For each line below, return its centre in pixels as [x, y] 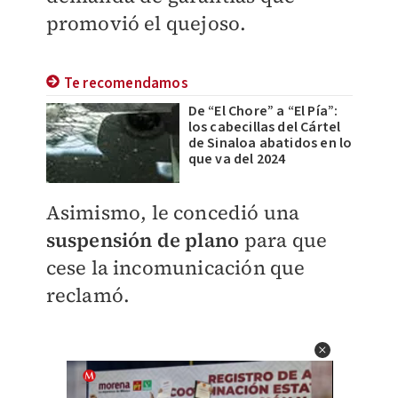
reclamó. [88, 295]
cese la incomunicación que [175, 267]
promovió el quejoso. [146, 23]
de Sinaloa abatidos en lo [270, 143]
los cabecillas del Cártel [264, 127]
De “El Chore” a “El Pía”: [263, 111]
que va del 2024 [237, 159]
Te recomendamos [126, 84]
